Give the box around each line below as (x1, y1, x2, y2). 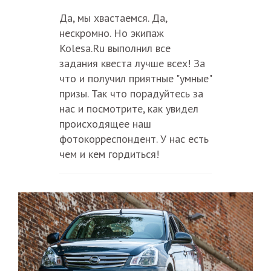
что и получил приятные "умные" (59, 71, 212, 86)
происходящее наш (59, 117, 151, 131)
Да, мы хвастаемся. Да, (59, 11, 167, 25)
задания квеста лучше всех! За (59, 56, 205, 71)
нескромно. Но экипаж (59, 26, 164, 41)
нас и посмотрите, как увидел (59, 102, 198, 116)
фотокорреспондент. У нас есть (59, 132, 209, 146)
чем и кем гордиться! (59, 147, 159, 162)
